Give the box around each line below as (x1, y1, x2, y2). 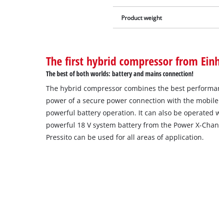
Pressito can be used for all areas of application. (46, 132, 204, 142)
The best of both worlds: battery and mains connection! (46, 69, 194, 79)
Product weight (121, 14, 162, 22)
